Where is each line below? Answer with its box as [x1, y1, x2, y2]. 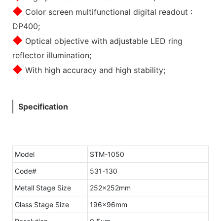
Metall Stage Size [15, 183, 71, 192]
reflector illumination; [12, 50, 91, 60]
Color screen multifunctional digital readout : [23, 6, 192, 17]
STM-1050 [90, 149, 124, 158]
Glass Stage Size [15, 200, 69, 209]
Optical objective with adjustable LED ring [23, 36, 183, 46]
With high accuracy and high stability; [23, 65, 165, 75]
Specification [18, 101, 68, 111]
